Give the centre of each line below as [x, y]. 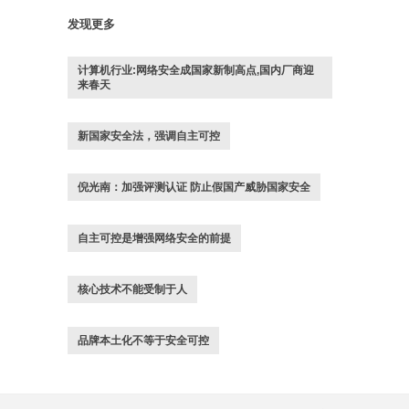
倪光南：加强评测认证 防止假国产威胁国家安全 [194, 187]
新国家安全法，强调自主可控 [149, 136]
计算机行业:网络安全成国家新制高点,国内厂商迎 [196, 70]
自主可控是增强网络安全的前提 [154, 238]
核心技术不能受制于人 [132, 289]
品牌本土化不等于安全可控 [143, 341]
